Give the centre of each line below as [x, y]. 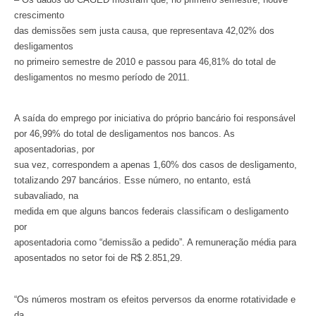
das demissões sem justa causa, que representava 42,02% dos [144, 30]
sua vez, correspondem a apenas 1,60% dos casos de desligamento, [156, 165]
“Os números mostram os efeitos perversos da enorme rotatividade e [155, 299]
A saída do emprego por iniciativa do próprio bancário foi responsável [155, 119]
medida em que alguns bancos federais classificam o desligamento [151, 212]
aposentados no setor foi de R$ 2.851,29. [98, 258]
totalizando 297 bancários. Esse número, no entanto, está [132, 181]
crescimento [39, 15]
